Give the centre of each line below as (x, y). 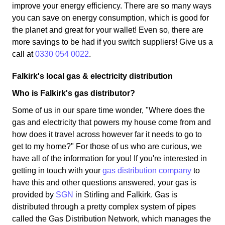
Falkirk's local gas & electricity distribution (92, 76)
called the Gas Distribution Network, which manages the (111, 219)
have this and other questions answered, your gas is (104, 183)
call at (24, 54)
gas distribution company (147, 171)
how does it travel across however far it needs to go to (107, 134)
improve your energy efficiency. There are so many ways (112, 6)
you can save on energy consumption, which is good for (110, 18)
